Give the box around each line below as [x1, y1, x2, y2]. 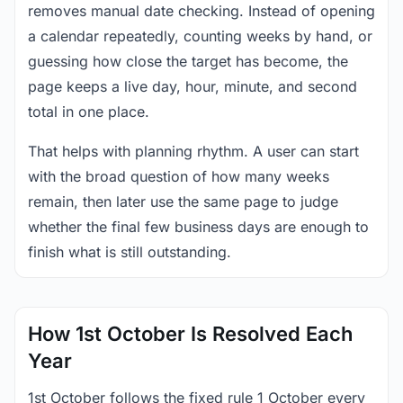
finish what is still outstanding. [28, 243, 231, 261]
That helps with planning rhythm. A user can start [28, 142, 359, 160]
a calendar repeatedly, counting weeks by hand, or [28, 27, 372, 45]
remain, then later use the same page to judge [28, 193, 338, 210]
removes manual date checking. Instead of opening [28, 2, 375, 20]
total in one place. [28, 103, 149, 121]
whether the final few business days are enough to [28, 218, 369, 236]
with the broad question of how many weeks [28, 167, 329, 185]
